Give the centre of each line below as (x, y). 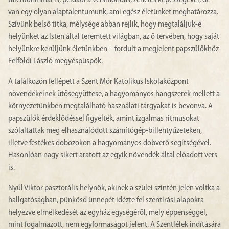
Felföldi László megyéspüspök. (55, 62)
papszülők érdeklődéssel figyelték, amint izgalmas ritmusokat (104, 119)
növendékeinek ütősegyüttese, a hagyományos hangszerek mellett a (114, 94)
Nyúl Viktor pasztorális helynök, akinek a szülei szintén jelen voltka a (114, 188)
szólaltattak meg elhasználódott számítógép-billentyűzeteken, (105, 131)
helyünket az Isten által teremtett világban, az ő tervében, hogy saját (114, 37)
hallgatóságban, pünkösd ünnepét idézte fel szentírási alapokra (106, 201)
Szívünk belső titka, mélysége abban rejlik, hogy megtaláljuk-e (105, 25)
